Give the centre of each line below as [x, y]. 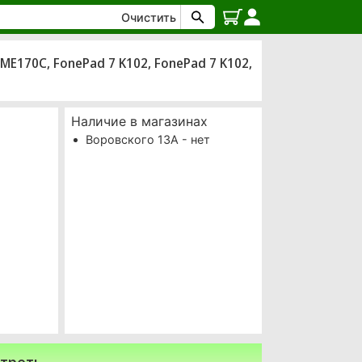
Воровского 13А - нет [147, 140]
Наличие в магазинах [139, 122]
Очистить [149, 17]
